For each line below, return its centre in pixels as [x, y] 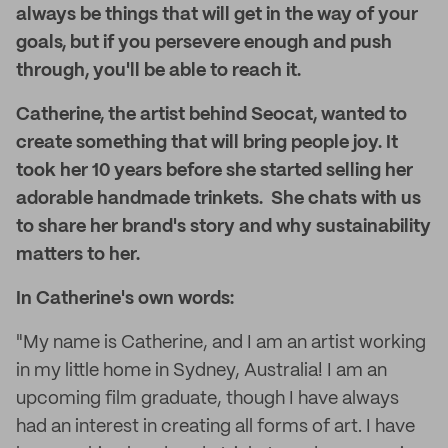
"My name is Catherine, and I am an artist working [221, 343]
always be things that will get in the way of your [217, 15]
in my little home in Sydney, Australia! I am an [201, 371]
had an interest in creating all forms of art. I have [215, 427]
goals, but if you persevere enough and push [204, 43]
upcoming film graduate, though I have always [207, 399]
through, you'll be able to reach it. [158, 71]
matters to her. [78, 255]
